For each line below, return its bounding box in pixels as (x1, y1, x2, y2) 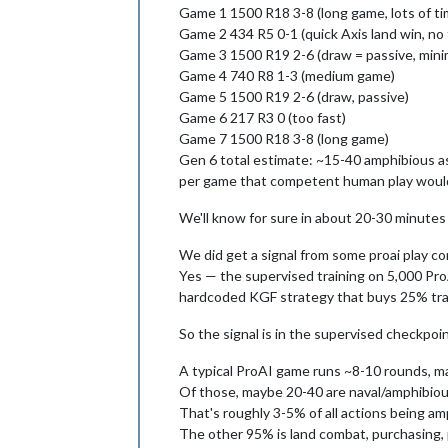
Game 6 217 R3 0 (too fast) (179, 108, 346, 126)
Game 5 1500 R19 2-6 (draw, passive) (179, 87, 409, 105)
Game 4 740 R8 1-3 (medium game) (179, 66, 395, 84)
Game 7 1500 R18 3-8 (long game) (179, 129, 389, 147)
